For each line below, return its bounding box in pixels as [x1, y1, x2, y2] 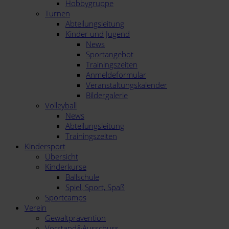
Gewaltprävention [45, 213, 106, 223]
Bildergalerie [86, 90, 128, 100]
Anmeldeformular [86, 70, 146, 80]
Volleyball [45, 100, 77, 110]
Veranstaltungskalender [86, 80, 167, 90]
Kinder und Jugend [65, 29, 130, 39]
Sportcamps [45, 192, 86, 202]
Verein [25, 202, 47, 213]
